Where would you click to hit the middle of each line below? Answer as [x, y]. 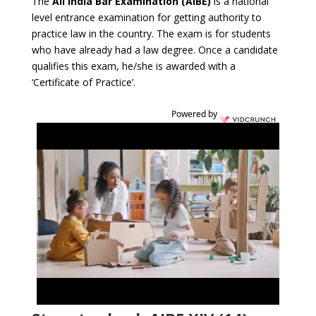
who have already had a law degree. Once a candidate [154, 49]
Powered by [195, 114]
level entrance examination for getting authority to [146, 17]
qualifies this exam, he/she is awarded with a [133, 66]
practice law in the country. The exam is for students [151, 33]
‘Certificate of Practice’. [83, 82]
